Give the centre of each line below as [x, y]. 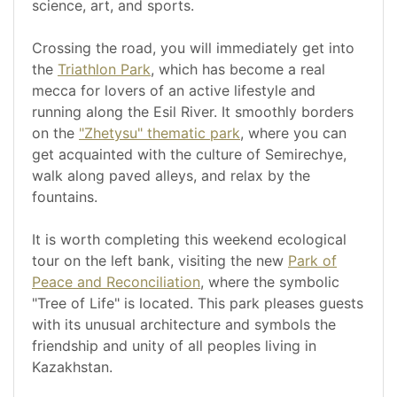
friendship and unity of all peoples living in [174, 346]
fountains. [65, 197]
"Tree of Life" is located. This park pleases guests [198, 304]
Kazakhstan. [72, 367]
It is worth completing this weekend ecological [189, 240]
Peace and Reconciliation [116, 282]
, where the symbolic [270, 282]
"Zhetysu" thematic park [160, 133]
